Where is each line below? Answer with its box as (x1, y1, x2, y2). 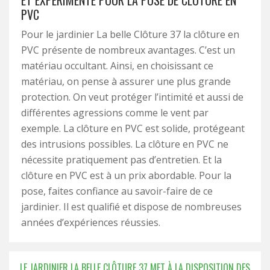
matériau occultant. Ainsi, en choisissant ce (21, 59, 213, 72)
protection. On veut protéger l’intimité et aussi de (21, 90, 243, 104)
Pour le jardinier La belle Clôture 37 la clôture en (21, 28, 239, 41)
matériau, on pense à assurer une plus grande (21, 75, 231, 88)
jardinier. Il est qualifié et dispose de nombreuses (21, 200, 242, 213)
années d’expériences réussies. (21, 216, 160, 229)
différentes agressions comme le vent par (21, 106, 209, 119)
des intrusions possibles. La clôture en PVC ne (21, 137, 228, 151)
